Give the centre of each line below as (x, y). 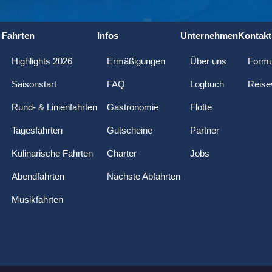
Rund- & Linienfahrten (54, 107)
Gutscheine (129, 130)
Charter (121, 153)
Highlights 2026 (42, 61)
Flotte (201, 107)
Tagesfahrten (37, 130)
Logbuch (207, 84)
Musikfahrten (37, 199)
